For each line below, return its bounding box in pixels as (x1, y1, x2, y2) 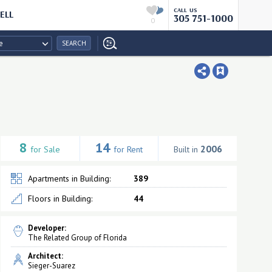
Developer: (27, 223, 66, 233)
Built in (173, 144, 200, 155)
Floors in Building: (27, 193, 92, 204)
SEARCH (61, 39, 86, 47)
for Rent (113, 144, 143, 155)
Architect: (27, 251, 63, 261)
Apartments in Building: (27, 173, 110, 184)
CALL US (173, 6, 198, 14)
